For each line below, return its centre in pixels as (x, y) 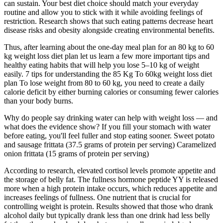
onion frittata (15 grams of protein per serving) (76, 154)
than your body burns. (39, 101)
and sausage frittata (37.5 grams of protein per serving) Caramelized (110, 145)
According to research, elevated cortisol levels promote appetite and (110, 171)
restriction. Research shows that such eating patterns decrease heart (109, 21)
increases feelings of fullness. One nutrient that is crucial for (97, 198)
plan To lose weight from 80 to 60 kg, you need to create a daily (104, 83)
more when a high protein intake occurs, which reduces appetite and (111, 189)
